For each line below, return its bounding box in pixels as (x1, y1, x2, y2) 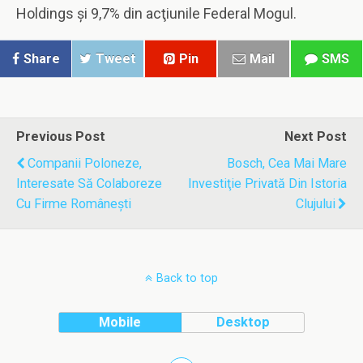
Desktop (216, 314, 270, 330)
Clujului (296, 196, 335, 211)
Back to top (156, 271, 218, 285)
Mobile (99, 314, 142, 330)
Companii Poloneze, (28, 156, 142, 171)
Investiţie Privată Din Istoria (188, 176, 347, 191)
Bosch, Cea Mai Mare (227, 156, 347, 171)
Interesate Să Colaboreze (16, 176, 162, 191)
